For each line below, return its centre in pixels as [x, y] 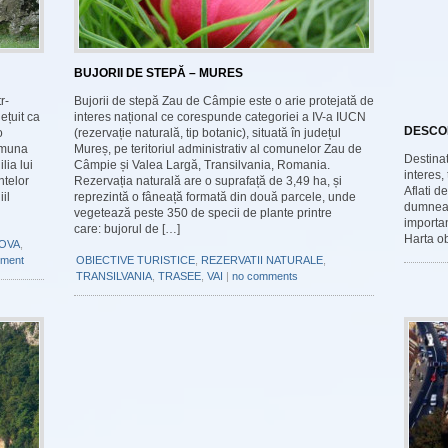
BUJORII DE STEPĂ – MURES [158, 73]
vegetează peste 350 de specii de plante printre [203, 213]
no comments [265, 276]
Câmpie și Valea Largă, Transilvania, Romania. [202, 165]
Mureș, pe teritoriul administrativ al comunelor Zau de [218, 149]
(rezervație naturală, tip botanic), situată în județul [207, 133]
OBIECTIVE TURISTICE [135, 260]
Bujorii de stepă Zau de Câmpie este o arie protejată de [224, 101]
